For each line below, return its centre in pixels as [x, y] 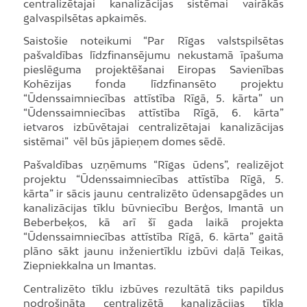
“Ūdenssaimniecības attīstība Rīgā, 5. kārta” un [153, 98]
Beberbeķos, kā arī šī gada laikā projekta [153, 222]
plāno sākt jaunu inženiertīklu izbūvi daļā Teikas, [153, 251]
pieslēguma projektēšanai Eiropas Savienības [153, 70]
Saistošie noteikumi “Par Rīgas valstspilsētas [153, 41]
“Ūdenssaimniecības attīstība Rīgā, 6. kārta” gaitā [153, 237]
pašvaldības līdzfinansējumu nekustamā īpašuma [153, 55]
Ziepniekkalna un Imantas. [89, 266]
